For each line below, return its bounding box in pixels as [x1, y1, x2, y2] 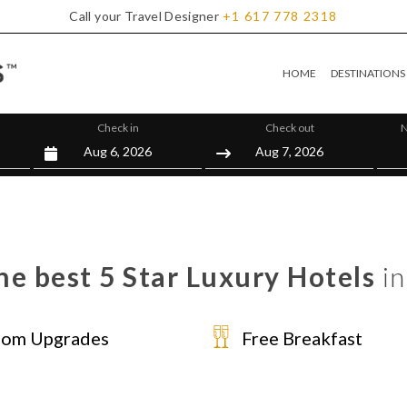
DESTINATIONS [331, 66, 405, 80]
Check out [264, 121, 314, 134]
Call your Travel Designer [69, 8, 220, 24]
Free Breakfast [242, 327, 362, 349]
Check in [96, 121, 139, 134]
